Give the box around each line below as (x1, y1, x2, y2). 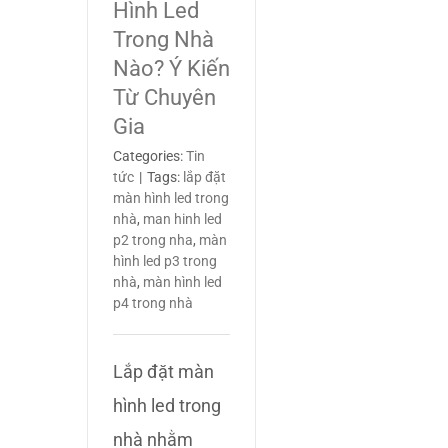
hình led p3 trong (113, 253, 217, 269)
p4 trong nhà (113, 295, 193, 311)
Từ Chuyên (113, 85, 216, 110)
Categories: (113, 148, 186, 164)
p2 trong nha (113, 232, 193, 248)
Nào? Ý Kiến (113, 56, 230, 81)
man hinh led (143, 211, 222, 227)
